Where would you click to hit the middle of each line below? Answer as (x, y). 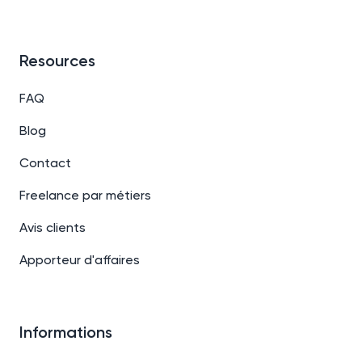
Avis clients (53, 228)
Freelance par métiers (85, 196)
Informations (66, 333)
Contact (45, 164)
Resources (57, 62)
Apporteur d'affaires (80, 261)
